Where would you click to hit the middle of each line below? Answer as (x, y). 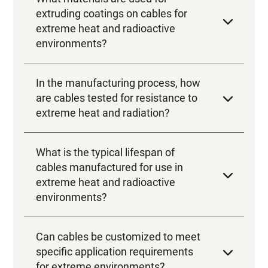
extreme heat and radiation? (103, 43)
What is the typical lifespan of (106, 83)
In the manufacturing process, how (118, 13)
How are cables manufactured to (114, 236)
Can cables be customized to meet (118, 167)
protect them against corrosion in (115, 251)
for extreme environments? (101, 197)
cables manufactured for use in (110, 98)
